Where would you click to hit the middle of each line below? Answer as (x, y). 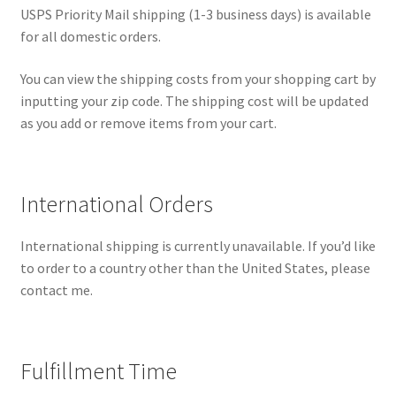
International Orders (116, 205)
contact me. (56, 290)
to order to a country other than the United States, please (195, 268)
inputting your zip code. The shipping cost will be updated (194, 100)
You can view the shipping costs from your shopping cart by (198, 78)
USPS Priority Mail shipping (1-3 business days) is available (195, 15)
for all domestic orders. (90, 37)
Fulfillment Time (98, 372)
